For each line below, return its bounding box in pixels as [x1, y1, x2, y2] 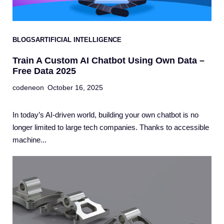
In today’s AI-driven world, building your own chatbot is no [12, 110, 198, 119]
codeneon [12, 83, 44, 92]
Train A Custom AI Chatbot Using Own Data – [12, 55, 204, 66]
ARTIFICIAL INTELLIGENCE [35, 36, 121, 44]
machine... [12, 135, 46, 144]
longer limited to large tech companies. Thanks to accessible [12, 123, 209, 132]
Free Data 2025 [12, 66, 76, 76]
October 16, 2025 [47, 83, 103, 92]
